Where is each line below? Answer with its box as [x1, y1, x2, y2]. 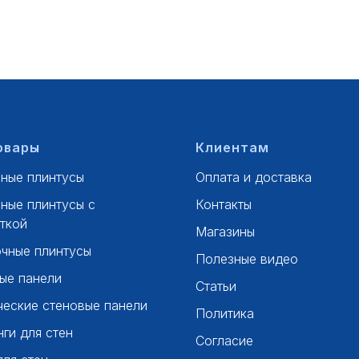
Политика [196, 305, 254, 322]
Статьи [196, 278, 236, 295]
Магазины [196, 224, 255, 240]
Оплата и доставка [196, 169, 312, 186]
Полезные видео [196, 251, 298, 268]
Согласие [196, 333, 253, 349]
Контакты [196, 196, 252, 213]
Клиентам [196, 139, 269, 156]
